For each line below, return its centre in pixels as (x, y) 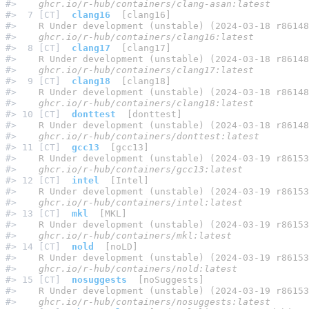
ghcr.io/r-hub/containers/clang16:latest (138, 37)
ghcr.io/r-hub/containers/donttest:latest (141, 137)
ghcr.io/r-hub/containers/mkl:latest (127, 236)
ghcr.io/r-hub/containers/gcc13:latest (132, 170)
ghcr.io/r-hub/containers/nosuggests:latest (146, 302)
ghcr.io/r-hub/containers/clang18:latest (138, 103)
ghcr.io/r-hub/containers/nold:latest (130, 269)
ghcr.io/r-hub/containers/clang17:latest (138, 70)
